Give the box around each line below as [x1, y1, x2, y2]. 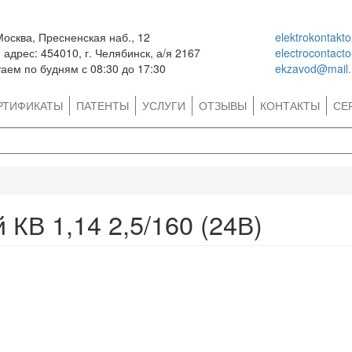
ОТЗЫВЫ [199, 97, 247, 113]
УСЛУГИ [142, 97, 185, 113]
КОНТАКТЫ [260, 97, 320, 113]
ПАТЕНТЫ [76, 97, 129, 113]
